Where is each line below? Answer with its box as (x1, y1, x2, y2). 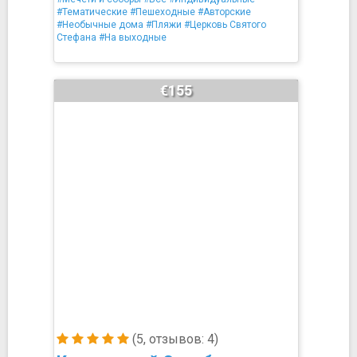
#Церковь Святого (184, 19, 266, 30)
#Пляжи (146, 19, 182, 30)
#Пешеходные (130, 6, 195, 18)
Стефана (57, 32, 96, 43)
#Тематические (57, 6, 127, 18)
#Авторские (198, 6, 251, 18)
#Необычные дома (57, 19, 143, 30)
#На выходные (99, 32, 167, 43)
